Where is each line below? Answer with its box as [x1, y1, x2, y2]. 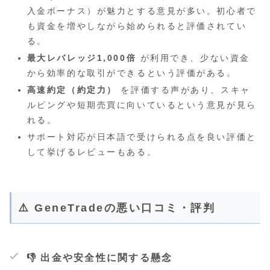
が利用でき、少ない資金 [136, 53, 250, 63]
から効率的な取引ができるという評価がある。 [27, 68, 237, 78]
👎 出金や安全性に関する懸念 [27, 252, 173, 263]
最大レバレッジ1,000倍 [27, 53, 137, 63]
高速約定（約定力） [27, 84, 117, 95]
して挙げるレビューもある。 [27, 146, 157, 157]
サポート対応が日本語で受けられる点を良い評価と [27, 131, 257, 142]
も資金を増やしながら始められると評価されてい [27, 21, 247, 31]
